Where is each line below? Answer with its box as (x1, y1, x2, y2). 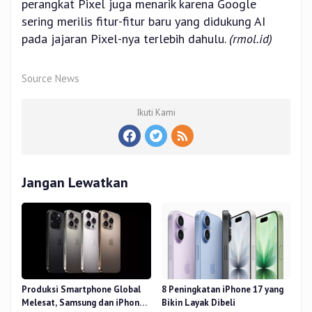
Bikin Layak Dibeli (161, 297, 235, 309)
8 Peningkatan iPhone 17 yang (161, 283, 283, 296)
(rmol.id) (229, 31, 272, 47)
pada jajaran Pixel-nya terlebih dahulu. (22, 31, 229, 47)
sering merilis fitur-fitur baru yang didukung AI (22, 13, 265, 30)
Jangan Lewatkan (22, 173, 128, 192)
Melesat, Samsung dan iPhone (22, 297, 144, 309)
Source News (22, 72, 79, 86)
